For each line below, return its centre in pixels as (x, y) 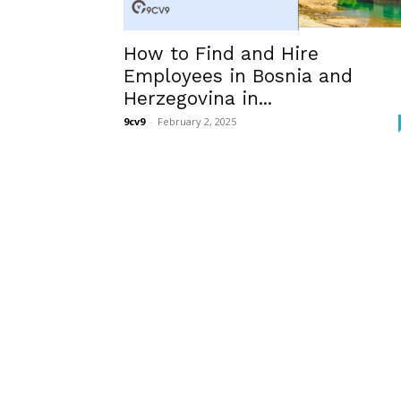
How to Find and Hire (221, 53)
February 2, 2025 (197, 121)
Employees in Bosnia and (238, 76)
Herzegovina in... (198, 98)
